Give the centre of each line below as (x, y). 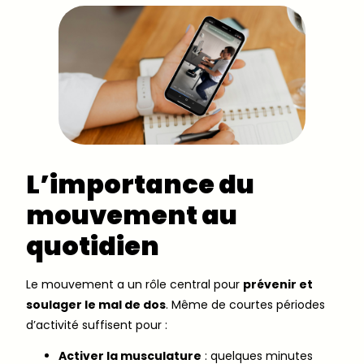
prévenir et (278, 285)
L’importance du (140, 184)
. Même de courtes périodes (245, 305)
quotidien (93, 246)
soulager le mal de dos (96, 305)
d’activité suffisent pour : (97, 325)
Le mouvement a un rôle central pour (134, 285)
